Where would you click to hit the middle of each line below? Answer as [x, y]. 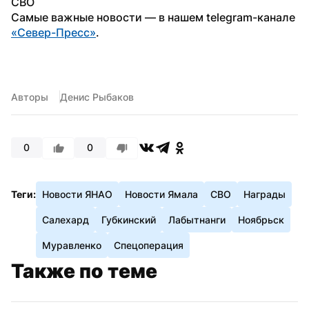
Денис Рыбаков [97, 97]
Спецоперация [149, 245]
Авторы [30, 97]
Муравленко [72, 245]
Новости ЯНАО [77, 194]
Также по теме [84, 271]
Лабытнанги [197, 219]
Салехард [66, 219]
